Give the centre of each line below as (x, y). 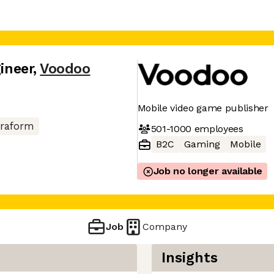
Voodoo (65, 69)
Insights (190, 258)
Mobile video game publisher (203, 108)
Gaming (202, 144)
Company (165, 226)
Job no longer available (208, 171)
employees (217, 128)
